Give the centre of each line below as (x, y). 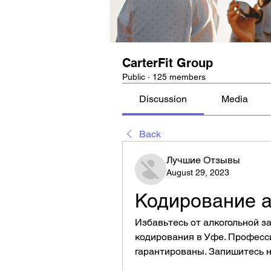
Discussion (163, 99)
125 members (179, 77)
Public (134, 77)
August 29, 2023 (198, 172)
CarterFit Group (168, 63)
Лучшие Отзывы (203, 160)
